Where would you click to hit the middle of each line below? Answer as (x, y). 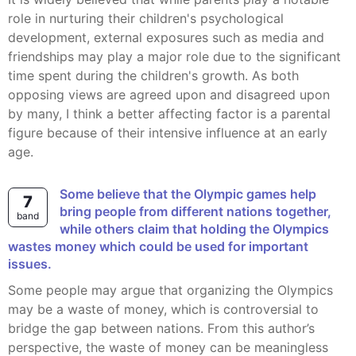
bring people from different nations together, (195, 211)
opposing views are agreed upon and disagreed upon (169, 95)
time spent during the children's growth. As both (153, 75)
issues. (30, 264)
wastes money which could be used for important (158, 246)
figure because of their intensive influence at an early (168, 133)
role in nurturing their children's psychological (146, 18)
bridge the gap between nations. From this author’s (161, 328)
